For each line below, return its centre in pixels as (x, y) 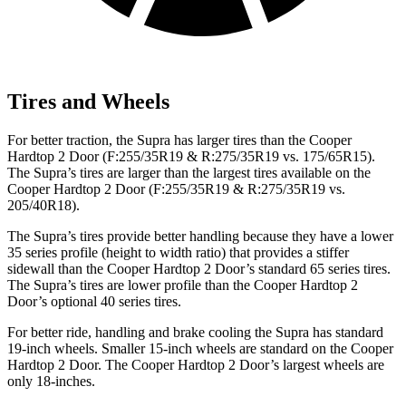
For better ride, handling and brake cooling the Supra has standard (195, 333)
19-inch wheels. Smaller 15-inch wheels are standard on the (179, 349)
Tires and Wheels (88, 102)
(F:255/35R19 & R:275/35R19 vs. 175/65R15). (237, 157)
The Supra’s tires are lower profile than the (130, 285)
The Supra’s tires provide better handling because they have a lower (200, 237)
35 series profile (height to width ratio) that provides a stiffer (178, 253)
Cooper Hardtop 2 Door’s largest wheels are (258, 365)
